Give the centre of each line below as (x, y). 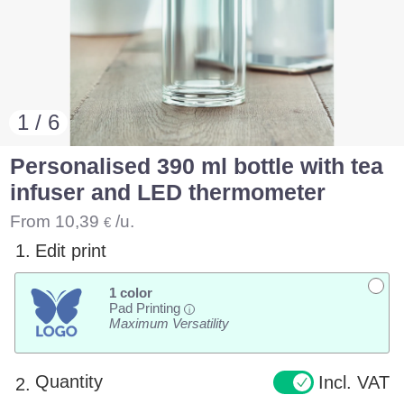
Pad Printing (146, 308)
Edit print (71, 251)
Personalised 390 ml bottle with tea (197, 166)
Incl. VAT (353, 382)
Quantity (69, 382)
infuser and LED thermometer (168, 193)
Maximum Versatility (169, 324)
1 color (130, 293)
